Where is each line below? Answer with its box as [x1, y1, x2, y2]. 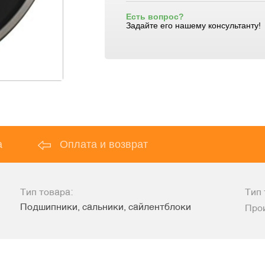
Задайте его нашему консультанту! [125, 21, 261, 30]
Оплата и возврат [60, 138, 148, 151]
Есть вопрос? [125, 12, 184, 21]
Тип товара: [20, 188, 73, 198]
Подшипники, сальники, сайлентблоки [20, 203, 192, 213]
